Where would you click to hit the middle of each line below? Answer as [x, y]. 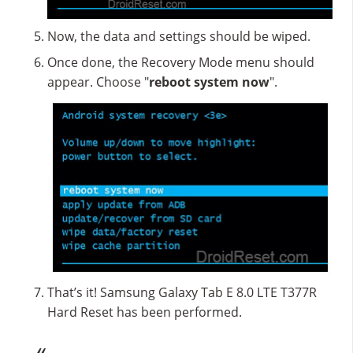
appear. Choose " [98, 82]
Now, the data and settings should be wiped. [179, 36]
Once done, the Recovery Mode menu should [181, 62]
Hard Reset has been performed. [145, 312]
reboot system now [209, 82]
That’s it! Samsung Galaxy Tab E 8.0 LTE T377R [182, 293]
